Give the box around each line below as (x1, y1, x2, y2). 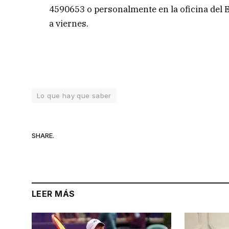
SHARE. (32, 131, 54, 140)
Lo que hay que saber (37, 91, 111, 100)
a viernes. (49, 17, 89, 29)
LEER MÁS (32, 189, 75, 199)
